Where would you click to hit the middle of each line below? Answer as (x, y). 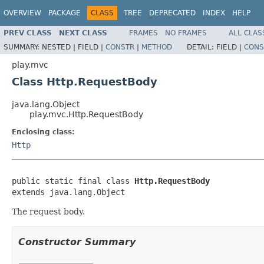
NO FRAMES (186, 33)
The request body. (48, 211)
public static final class (73, 181)
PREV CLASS (28, 33)
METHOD (157, 47)
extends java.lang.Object (68, 192)
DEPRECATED (172, 13)
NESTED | (60, 47)
